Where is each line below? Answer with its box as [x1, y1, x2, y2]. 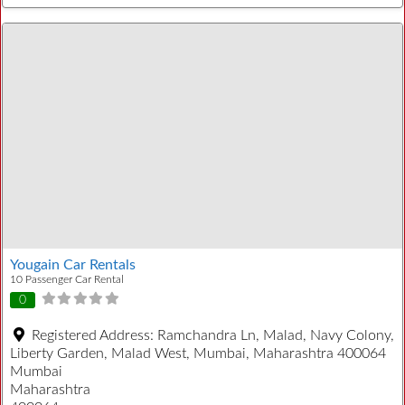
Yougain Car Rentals [10, 257, 136, 272]
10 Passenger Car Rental [10, 273, 124, 285]
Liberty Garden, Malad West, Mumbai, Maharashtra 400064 [10, 346, 386, 362]
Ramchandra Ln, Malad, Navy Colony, [157, 328, 394, 344]
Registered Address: [32, 328, 157, 344]
